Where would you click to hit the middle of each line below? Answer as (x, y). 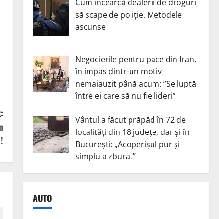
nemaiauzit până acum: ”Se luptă (135, 84)
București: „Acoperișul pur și (127, 144)
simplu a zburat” (105, 156)
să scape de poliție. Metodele (128, 15)
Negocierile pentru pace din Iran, (135, 59)
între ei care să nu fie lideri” (125, 96)
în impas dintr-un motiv (118, 71)
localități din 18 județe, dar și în (132, 132)
